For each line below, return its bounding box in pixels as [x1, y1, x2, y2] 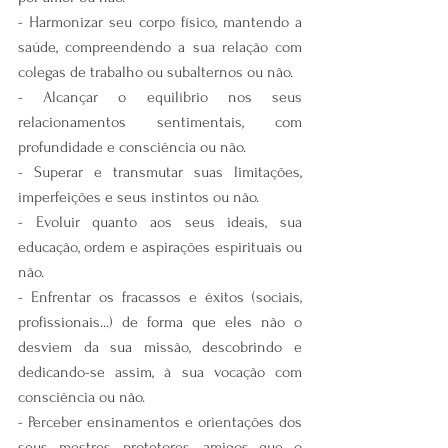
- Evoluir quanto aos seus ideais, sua [18, 212, 302, 231]
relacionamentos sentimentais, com [18, 112, 302, 131]
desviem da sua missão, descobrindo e [18, 337, 302, 356]
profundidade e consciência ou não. [18, 137, 246, 156]
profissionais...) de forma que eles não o [18, 312, 302, 331]
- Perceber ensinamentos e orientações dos [18, 412, 302, 431]
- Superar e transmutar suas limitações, [18, 162, 302, 181]
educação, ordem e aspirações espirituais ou [18, 237, 302, 256]
